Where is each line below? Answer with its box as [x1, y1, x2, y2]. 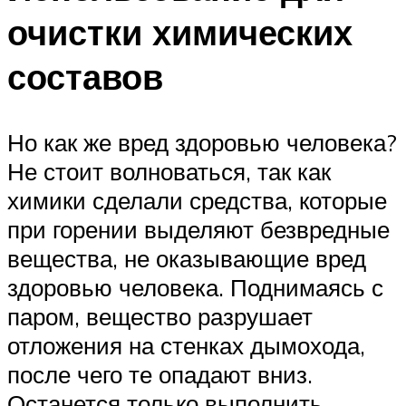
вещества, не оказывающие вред [7, 243, 366, 273]
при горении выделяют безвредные [7, 214, 390, 244]
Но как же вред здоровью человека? [7, 127, 397, 157]
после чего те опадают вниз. [7, 359, 313, 389]
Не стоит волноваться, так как [7, 156, 331, 186]
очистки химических [7, 9, 353, 54]
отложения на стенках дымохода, [7, 330, 365, 360]
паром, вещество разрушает [7, 301, 313, 331]
